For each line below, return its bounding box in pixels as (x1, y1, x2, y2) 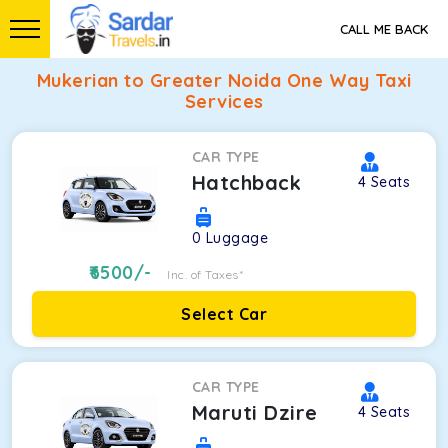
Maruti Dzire (191, 400, 318, 425)
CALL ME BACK (340, 21, 428, 37)
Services (184, 90, 264, 113)
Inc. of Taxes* (167, 267, 244, 282)
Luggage (205, 229, 269, 247)
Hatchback (191, 170, 302, 195)
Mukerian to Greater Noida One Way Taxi (36, 69, 412, 92)
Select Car (181, 304, 267, 324)
